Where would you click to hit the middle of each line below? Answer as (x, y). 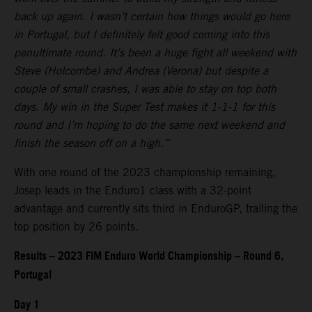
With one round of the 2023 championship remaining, (145, 172)
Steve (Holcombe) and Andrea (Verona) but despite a (141, 70)
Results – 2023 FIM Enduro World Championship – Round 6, (149, 256)
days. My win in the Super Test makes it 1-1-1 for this (145, 107)
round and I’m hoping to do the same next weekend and (149, 125)
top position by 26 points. (76, 226)
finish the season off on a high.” (92, 143)
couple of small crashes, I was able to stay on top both (145, 88)
